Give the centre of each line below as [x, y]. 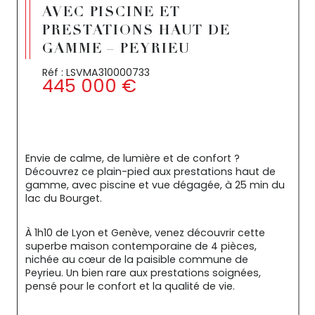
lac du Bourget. [64, 198]
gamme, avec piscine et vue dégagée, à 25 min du [156, 185]
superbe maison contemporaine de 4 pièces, [142, 246]
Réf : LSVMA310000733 [96, 72]
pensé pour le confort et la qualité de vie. [130, 287]
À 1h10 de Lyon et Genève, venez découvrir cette [147, 233]
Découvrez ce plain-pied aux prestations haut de [152, 171]
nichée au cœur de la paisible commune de [138, 260]
